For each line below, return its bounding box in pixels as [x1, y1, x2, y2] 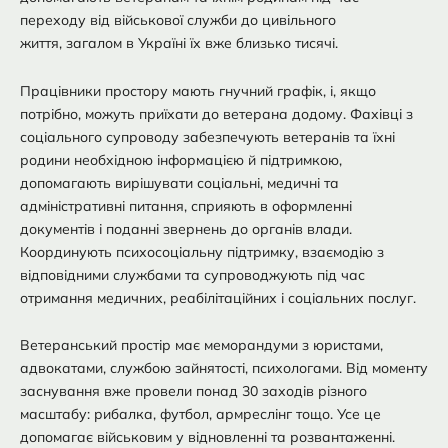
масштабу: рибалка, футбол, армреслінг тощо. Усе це [20, 405, 381, 424]
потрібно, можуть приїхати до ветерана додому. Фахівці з [20, 104, 413, 123]
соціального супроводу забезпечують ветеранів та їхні [20, 127, 395, 146]
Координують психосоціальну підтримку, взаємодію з [20, 242, 384, 261]
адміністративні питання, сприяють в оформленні [20, 196, 352, 215]
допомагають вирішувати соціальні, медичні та [20, 173, 339, 192]
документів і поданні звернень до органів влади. [20, 219, 352, 238]
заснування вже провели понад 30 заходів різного [20, 382, 367, 401]
